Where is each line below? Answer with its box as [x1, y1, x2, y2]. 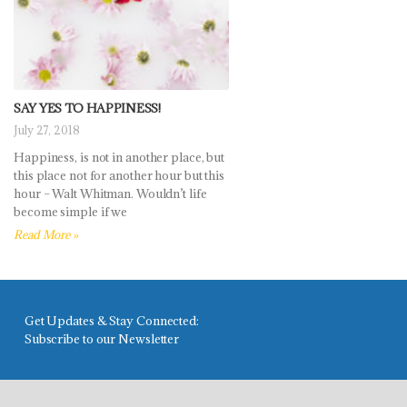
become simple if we [14, 203, 128, 220]
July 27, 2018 [14, 122, 80, 137]
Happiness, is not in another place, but [14, 148, 225, 165]
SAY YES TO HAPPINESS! [14, 99, 161, 116]
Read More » [14, 226, 78, 242]
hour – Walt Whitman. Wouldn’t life [14, 184, 207, 202]
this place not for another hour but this [14, 166, 224, 184]
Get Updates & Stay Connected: [24, 312, 199, 329]
